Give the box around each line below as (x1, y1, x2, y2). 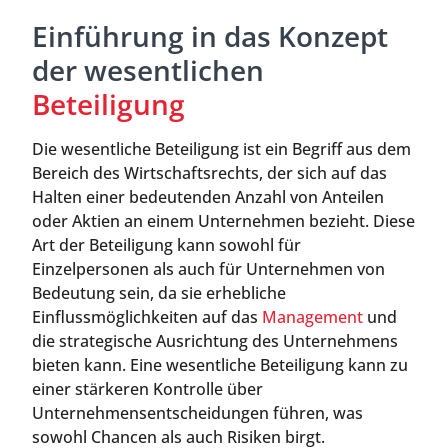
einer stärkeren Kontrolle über (32, 378, 263, 400)
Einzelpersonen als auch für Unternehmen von (32, 258, 385, 280)
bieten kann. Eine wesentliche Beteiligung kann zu (32, 354, 408, 376)
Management (262, 306, 363, 328)
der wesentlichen (32, 51, 264, 89)
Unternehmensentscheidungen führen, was (32, 402, 363, 424)
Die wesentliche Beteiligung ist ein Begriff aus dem (32, 138, 411, 160)
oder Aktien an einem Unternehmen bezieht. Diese (32, 210, 415, 232)
